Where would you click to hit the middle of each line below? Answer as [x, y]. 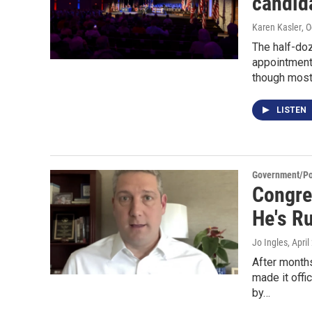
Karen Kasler [277, 27]
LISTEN [292, 110]
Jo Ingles [270, 242]
